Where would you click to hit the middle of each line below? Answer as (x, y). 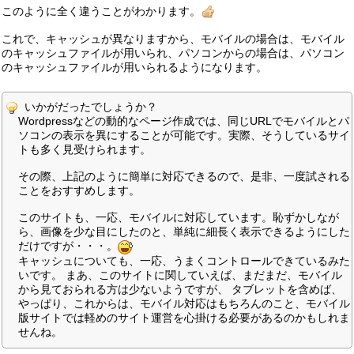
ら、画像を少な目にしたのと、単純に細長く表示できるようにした (184, 232)
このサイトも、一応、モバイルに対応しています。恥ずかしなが (179, 218)
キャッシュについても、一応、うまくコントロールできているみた (184, 260)
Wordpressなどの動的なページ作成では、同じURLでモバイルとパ (184, 121)
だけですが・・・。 (68, 246)
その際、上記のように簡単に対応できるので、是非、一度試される (184, 177)
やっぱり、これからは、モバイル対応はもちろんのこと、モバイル (184, 303)
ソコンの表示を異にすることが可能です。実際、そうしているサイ (184, 136)
